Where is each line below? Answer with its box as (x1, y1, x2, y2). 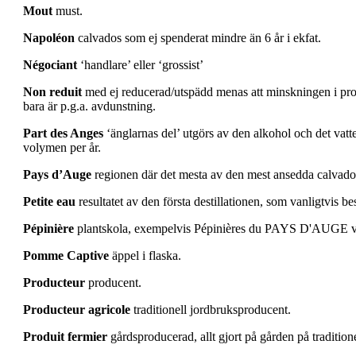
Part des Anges (23, 126, 103, 141)
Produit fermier (23, 330, 107, 344)
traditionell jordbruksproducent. (130, 303, 291, 317)
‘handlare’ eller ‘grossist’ (77, 58, 203, 72)
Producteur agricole (23, 303, 130, 317)
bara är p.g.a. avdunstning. (23, 99, 156, 114)
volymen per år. (23, 141, 101, 155)
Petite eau (23, 195, 75, 209)
